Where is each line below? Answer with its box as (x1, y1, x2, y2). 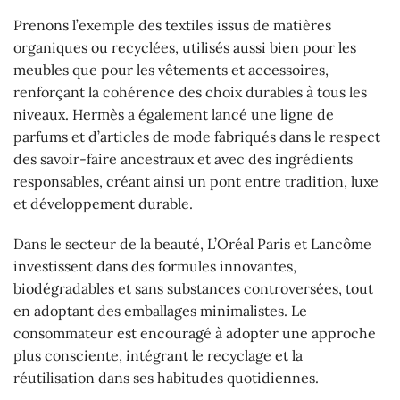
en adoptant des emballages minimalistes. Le (13, 302, 307, 321)
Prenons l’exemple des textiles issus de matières (13, 15, 331, 34)
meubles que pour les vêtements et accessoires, (13, 60, 329, 79)
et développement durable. (13, 194, 193, 212)
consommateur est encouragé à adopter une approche (13, 324, 376, 343)
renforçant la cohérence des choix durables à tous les (13, 82, 367, 101)
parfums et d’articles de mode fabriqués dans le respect (13, 127, 380, 146)
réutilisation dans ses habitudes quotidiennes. (13, 369, 319, 387)
